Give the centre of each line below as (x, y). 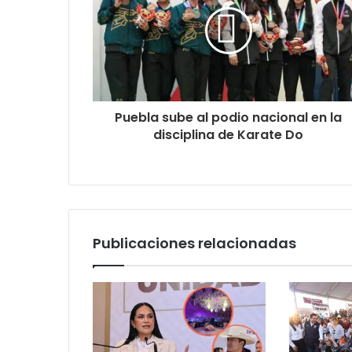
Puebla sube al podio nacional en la (228, 117)
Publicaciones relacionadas (194, 243)
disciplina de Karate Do (228, 134)
